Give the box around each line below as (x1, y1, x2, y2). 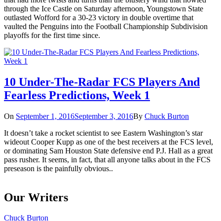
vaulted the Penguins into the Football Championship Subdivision (4, 22, 208, 31)
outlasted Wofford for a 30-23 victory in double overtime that (4, 13, 193, 22)
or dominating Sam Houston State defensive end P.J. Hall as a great (4, 146, 213, 155)
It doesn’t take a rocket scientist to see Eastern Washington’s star (4, 128, 203, 137)
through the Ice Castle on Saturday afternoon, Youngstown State (4, 4, 203, 13)
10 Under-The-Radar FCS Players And (4, 75, 200, 88)
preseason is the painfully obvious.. (4, 164, 113, 173)
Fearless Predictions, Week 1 (4, 88, 150, 102)
